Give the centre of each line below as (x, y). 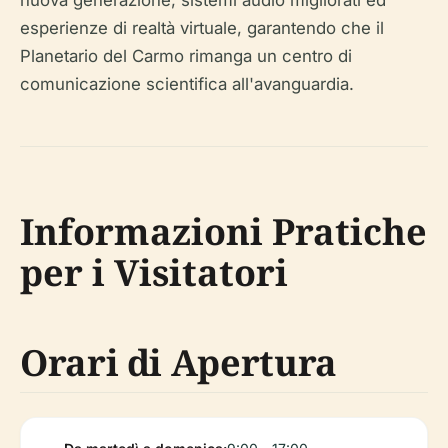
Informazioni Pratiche (223, 231)
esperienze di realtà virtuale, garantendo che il (202, 28)
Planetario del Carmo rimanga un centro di (186, 56)
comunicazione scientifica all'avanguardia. (187, 84)
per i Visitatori (154, 272)
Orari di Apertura (178, 362)
